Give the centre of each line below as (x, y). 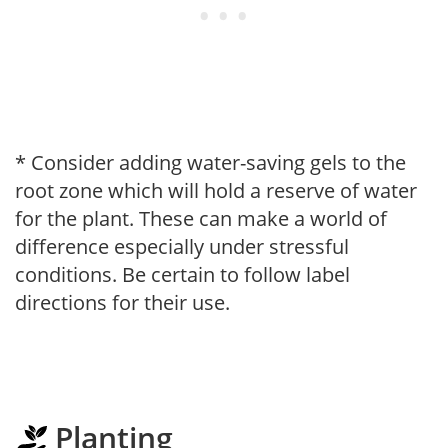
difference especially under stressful (182, 246)
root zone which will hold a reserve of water (216, 190)
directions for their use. (122, 302)
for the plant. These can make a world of (201, 218)
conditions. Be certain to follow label (182, 274)
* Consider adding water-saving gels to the (210, 162)
